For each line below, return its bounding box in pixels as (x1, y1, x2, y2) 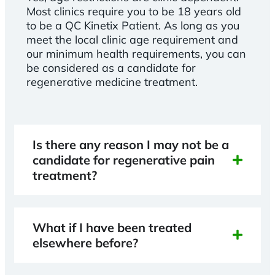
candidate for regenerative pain (33, 152, 215, 168)
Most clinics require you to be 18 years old (26, 4, 241, 18)
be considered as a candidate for (26, 60, 196, 75)
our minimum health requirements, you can (26, 46, 246, 61)
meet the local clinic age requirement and (26, 32, 238, 47)
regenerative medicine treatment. (26, 74, 198, 89)
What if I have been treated (33, 219, 192, 235)
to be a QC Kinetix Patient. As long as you (26, 18, 239, 33)
